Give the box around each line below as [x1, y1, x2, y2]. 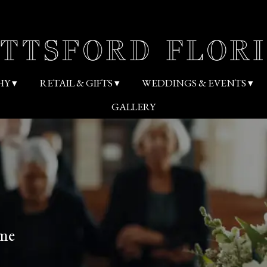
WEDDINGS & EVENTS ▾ [142, 76, 254, 90]
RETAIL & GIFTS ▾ [39, 76, 120, 90]
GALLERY [111, 100, 156, 114]
